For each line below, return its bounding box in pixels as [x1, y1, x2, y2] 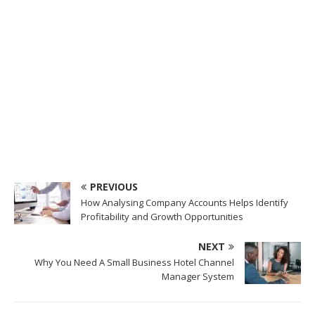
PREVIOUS [90, 180, 138, 194]
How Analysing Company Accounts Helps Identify [81, 196, 288, 210]
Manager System [162, 270, 234, 283]
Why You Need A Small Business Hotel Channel [34, 256, 234, 269]
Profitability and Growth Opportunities [81, 210, 243, 224]
